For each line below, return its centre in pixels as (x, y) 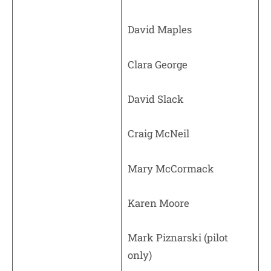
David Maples (160, 30)
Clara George (158, 64)
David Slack (156, 99)
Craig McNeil (158, 134)
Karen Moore (158, 203)
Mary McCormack (171, 168)
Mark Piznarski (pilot (178, 238)
